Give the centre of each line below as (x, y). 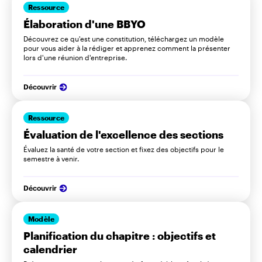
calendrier (50, 249)
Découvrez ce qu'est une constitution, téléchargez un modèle (124, 38)
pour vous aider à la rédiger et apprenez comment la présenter (127, 48)
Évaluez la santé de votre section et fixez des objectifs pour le (124, 149)
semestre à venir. (51, 158)
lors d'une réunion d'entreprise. (75, 57)
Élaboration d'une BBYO (85, 24)
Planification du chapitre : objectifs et (120, 235)
